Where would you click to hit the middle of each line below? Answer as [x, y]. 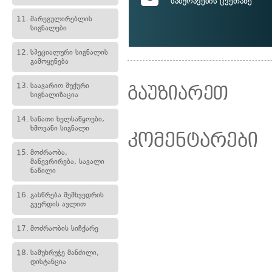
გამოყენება [49, 61]
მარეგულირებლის [61, 19]
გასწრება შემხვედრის [67, 195]
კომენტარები [193, 141]
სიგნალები [49, 28]
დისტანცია [48, 262]
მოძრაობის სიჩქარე [64, 228]
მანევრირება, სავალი [67, 161]
